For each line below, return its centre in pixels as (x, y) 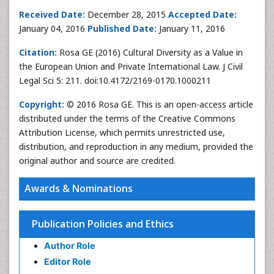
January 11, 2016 (191, 28)
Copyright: (42, 104)
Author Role (70, 246)
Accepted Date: (202, 14)
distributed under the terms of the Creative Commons (127, 118)
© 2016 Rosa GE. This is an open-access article (159, 104)
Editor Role (68, 261)
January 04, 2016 (53, 28)
